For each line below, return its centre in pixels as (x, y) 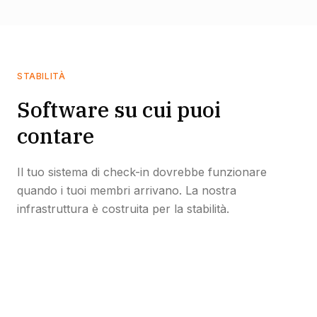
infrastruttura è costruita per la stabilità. (123, 209)
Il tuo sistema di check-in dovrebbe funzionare (142, 172)
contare (56, 136)
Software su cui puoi (119, 109)
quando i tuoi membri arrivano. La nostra (127, 190)
